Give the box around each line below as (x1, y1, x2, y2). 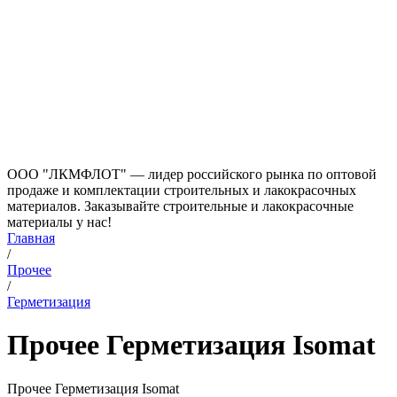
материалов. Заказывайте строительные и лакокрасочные (7, 198, 354, 214)
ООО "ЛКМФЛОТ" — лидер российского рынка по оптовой (7, 167, 377, 182)
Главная (7, 230, 55, 245)
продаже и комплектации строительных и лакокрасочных (7, 183, 356, 198)
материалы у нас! (7, 214, 112, 230)
